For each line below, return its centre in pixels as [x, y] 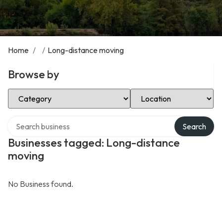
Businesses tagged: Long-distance [94, 143]
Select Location [157, 92]
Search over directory [44, 120]
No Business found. [41, 184]
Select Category [36, 92]
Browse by [34, 74]
